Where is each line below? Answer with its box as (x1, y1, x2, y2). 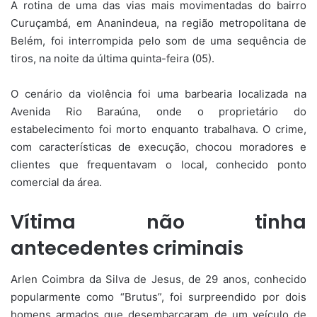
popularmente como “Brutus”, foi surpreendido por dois (11, 290, 306, 304)
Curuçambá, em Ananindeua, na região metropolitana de (11, 16, 306, 30)
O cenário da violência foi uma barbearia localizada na (11, 86, 306, 100)
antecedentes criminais (11, 234, 243, 261)
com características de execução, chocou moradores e (11, 139, 306, 154)
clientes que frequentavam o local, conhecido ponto (11, 157, 306, 171)
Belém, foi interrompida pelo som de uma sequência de (11, 33, 306, 47)
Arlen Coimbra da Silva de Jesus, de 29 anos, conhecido (11, 272, 306, 287)
